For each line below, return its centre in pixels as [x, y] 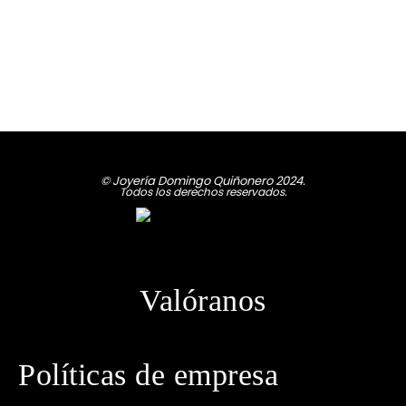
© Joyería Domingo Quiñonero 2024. [203, 181]
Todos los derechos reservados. [203, 192]
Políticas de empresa [148, 375]
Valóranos [203, 301]
